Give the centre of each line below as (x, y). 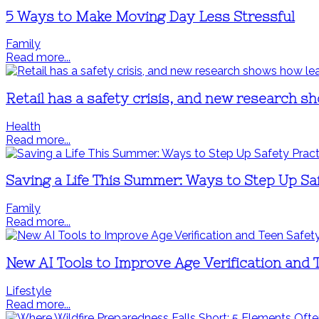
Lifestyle (28, 291)
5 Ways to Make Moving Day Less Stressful (150, 16)
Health (23, 126)
